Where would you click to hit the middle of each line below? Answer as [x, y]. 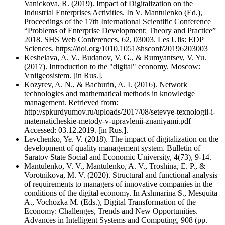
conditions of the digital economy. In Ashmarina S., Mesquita [121, 193]
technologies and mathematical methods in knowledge [109, 93]
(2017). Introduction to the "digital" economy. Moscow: [112, 66]
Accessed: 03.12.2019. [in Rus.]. [76, 130]
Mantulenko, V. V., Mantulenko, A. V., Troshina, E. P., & [115, 166]
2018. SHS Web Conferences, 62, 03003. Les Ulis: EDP [114, 39]
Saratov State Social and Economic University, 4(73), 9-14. [118, 157]
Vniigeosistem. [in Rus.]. [64, 75]
